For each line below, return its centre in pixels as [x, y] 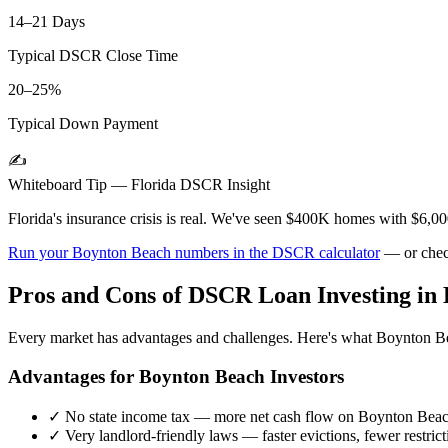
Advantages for [73, 376]
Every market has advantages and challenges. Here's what [192, 338]
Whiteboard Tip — [69, 185]
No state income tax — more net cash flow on [209, 416]
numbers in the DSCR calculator [275, 253]
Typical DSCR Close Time [93, 56]
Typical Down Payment [83, 124]
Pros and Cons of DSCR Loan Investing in [225, 295]
